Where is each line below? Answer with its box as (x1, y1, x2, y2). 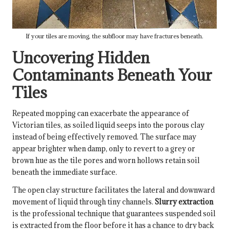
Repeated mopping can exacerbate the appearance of (12, 108, 189, 118)
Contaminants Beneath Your (12, 64, 212, 85)
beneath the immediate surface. (12, 167, 117, 177)
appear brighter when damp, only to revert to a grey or (12, 143, 195, 153)
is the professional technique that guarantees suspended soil (12, 208, 216, 218)
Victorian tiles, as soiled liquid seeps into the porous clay (12, 120, 204, 130)
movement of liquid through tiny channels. (12, 196, 155, 207)
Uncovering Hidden (12, 47, 150, 67)
